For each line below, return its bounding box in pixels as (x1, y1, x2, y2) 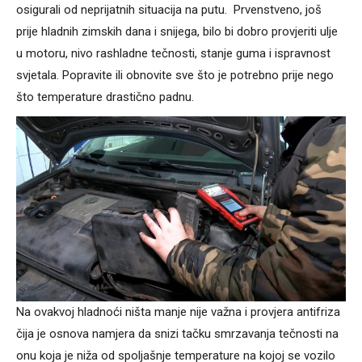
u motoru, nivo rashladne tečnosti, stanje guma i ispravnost (16, 45, 330, 61)
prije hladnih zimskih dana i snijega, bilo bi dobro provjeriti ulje (16, 23, 338, 39)
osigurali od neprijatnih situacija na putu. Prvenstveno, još (16, 2, 322, 17)
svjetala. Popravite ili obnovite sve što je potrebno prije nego (16, 67, 334, 82)
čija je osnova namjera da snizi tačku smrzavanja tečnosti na (16, 326, 339, 342)
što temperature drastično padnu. (16, 89, 194, 104)
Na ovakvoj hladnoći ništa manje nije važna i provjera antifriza (16, 305, 340, 320)
